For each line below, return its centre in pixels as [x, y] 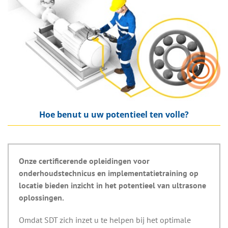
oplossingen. [41, 197]
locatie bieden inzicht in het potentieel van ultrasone [112, 185]
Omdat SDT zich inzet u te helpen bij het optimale [105, 220]
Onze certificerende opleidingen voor [84, 161]
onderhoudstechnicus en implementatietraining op [108, 173]
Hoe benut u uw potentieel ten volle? [114, 114]
